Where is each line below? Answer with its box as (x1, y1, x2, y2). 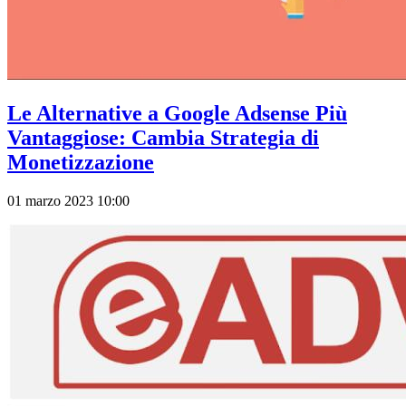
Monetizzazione (7, 150, 154, 174)
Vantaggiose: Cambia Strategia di (7, 125, 319, 150)
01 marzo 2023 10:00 (7, 192, 130, 208)
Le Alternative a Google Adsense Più (7, 101, 347, 125)
